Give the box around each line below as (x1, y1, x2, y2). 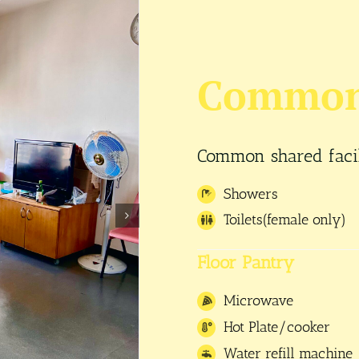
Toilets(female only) (224, 211, 347, 229)
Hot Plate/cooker (224, 318, 331, 336)
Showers (224, 184, 279, 203)
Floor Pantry (196, 252, 294, 274)
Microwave (224, 292, 294, 310)
